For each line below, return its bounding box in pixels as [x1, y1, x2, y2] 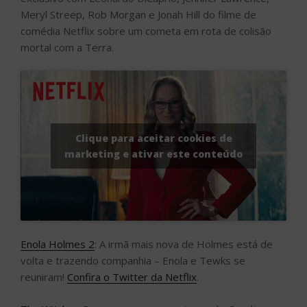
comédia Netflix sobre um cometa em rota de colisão [21, 23, 271, 38]
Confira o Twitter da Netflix [67, 270, 197, 284]
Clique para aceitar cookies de [75, 131, 232, 145]
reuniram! [21, 270, 67, 284]
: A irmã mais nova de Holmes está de [95, 237, 273, 251]
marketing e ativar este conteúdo [64, 147, 243, 160]
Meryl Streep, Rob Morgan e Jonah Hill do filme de [21, 7, 256, 21]
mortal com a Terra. [21, 40, 114, 54]
